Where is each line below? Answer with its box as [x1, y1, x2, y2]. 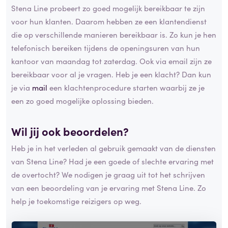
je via [11, 81, 32, 93]
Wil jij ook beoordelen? [11, 123, 129, 139]
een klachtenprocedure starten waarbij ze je [47, 81, 205, 93]
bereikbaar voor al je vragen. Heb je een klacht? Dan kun [11, 68, 211, 79]
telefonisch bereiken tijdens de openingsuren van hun [11, 42, 200, 53]
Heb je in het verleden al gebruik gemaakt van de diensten [11, 142, 216, 154]
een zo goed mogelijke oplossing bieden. [11, 95, 154, 106]
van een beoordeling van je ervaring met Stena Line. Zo [11, 182, 206, 193]
